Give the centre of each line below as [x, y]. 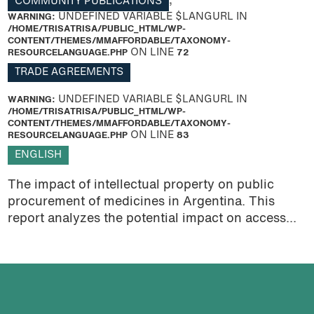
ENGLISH [38, 156]
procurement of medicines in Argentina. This [141, 203]
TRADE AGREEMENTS [69, 73]
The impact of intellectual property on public [141, 186]
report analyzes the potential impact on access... [152, 219]
